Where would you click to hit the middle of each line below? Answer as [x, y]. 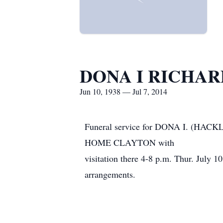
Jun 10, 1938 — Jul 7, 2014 [123, 91]
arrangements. [110, 174]
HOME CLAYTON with [129, 142]
